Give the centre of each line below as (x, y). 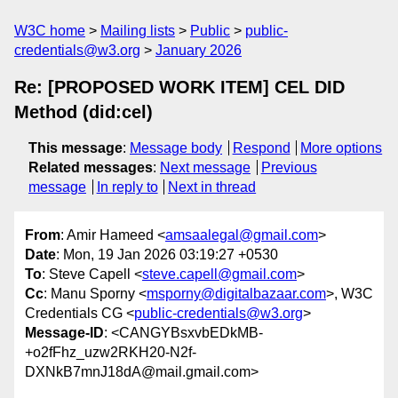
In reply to (127, 187)
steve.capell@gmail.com (219, 275)
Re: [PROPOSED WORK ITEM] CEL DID (179, 87)
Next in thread (212, 187)
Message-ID (64, 333)
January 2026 (199, 50)
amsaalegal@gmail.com (242, 235)
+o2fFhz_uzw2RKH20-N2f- (111, 353)
